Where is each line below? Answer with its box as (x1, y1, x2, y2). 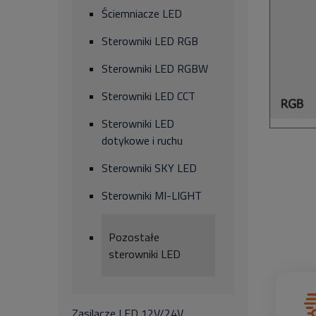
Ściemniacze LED (102, 5, 182, 22)
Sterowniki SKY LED (102, 159, 197, 176)
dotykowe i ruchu (102, 132, 183, 149)
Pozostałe (109, 229, 159, 245)
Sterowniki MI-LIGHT (102, 187, 202, 204)
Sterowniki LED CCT (102, 87, 195, 104)
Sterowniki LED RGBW (102, 60, 208, 77)
